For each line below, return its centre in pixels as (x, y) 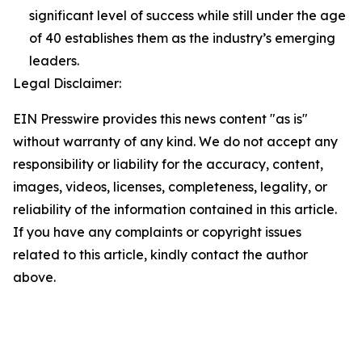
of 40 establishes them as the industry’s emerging (182, 38)
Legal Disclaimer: (67, 84)
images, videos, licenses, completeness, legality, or (170, 187)
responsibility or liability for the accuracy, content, (168, 164)
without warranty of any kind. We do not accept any (175, 142)
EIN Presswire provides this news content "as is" (160, 119)
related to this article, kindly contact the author (160, 255)
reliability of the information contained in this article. (175, 210)
